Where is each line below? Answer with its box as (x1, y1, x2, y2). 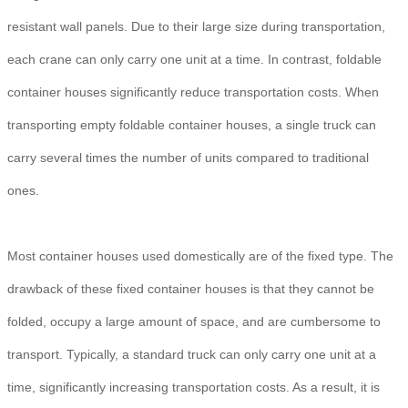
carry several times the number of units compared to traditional (7, 150, 369, 165)
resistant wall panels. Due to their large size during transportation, (7, 19, 385, 34)
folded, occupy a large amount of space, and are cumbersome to (7, 314, 381, 329)
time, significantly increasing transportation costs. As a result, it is (7, 380, 380, 394)
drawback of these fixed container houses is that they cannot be (7, 281, 374, 296)
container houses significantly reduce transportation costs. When (7, 85, 379, 99)
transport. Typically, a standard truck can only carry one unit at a (7, 347, 376, 362)
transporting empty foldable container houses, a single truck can (7, 117, 376, 132)
